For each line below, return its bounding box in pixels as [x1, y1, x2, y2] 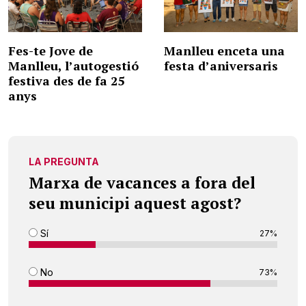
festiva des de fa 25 [8, 72, 124, 89]
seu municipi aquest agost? [29, 193, 241, 214]
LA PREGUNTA [29, 156, 99, 168]
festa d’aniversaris [164, 57, 278, 74]
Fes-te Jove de [8, 42, 93, 59]
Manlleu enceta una [164, 42, 285, 59]
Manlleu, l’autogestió [8, 57, 139, 74]
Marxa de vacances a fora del [29, 172, 255, 194]
